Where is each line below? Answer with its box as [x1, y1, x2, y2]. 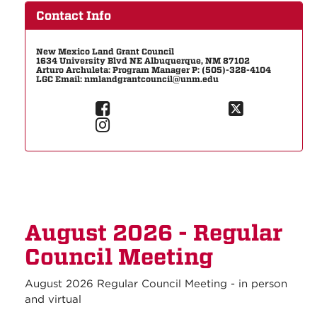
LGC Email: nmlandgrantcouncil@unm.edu [36, 74, 219, 84]
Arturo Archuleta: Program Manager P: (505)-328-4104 [36, 64, 271, 75]
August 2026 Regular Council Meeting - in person [25, 277, 287, 290]
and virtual [25, 292, 81, 306]
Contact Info [36, 8, 111, 23]
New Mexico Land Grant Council [36, 46, 174, 57]
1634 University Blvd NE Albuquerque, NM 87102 [36, 55, 250, 66]
